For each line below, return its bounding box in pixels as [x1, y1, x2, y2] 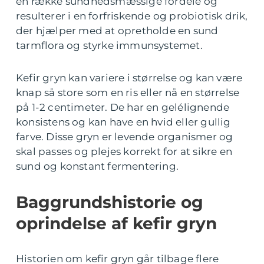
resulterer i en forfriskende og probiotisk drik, [16, 10, 248, 22]
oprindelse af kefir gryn [16, 213, 217, 234]
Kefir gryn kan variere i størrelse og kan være [16, 72, 243, 84]
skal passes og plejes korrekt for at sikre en [16, 146, 233, 158]
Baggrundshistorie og [16, 192, 203, 213]
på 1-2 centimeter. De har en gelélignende [16, 101, 230, 114]
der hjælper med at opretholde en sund [16, 25, 219, 37]
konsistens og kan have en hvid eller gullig [16, 116, 231, 128]
